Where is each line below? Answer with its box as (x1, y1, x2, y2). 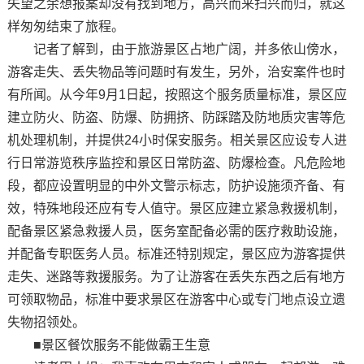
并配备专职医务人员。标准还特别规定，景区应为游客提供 (6, 247, 345, 261)
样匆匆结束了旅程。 (6, 19, 124, 33)
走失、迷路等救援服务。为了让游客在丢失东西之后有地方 (6, 270, 345, 284)
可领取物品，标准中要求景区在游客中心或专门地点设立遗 (6, 292, 345, 306)
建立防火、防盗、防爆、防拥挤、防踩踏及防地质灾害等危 (6, 110, 345, 124)
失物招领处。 (6, 315, 85, 329)
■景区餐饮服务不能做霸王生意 (6, 338, 210, 352)
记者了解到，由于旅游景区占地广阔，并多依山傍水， (6, 42, 345, 56)
